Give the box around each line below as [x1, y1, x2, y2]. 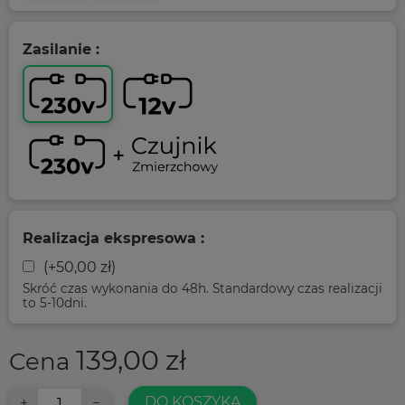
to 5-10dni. [23, 296, 87, 311]
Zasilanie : [23, 41, 99, 59]
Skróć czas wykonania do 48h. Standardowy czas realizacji [23, 281, 382, 297]
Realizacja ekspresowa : [23, 230, 204, 248]
